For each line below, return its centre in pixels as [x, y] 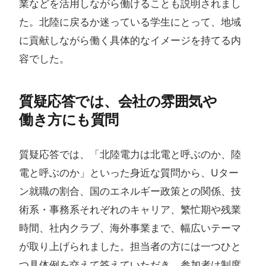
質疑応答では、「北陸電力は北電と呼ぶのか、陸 [130, 154]
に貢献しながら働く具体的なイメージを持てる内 [130, 40]
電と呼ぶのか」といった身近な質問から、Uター [129, 173]
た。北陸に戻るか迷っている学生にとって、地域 [130, 22]
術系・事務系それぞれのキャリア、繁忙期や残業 [130, 210]
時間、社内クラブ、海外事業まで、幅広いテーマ [130, 228]
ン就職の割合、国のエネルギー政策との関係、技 [130, 191]
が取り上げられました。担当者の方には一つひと [130, 246]
